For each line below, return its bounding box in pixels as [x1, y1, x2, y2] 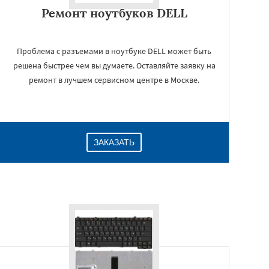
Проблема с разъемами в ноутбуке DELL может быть [17, 46, 211, 56]
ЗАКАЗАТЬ [94, 138, 134, 147]
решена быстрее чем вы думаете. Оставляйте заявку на [13, 60, 216, 71]
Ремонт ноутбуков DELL [41, 5, 187, 20]
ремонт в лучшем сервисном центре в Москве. [29, 74, 199, 85]
